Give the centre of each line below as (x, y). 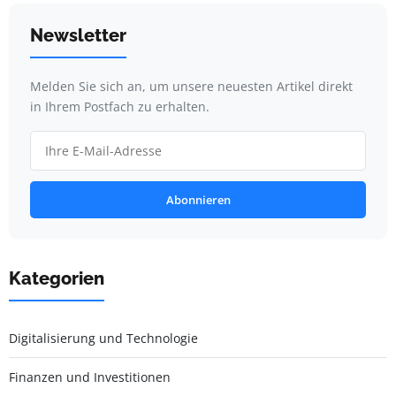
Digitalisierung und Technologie (103, 339)
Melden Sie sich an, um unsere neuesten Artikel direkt (191, 87)
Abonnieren (198, 200)
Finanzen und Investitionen (90, 377)
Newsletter (78, 36)
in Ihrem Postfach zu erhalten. (120, 107)
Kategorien (57, 279)
